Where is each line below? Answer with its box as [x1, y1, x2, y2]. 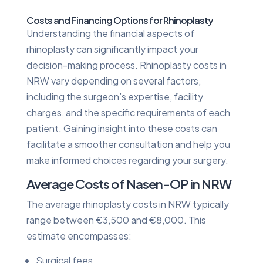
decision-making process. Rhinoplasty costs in [26, 58, 227, 71]
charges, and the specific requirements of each [26, 106, 230, 119]
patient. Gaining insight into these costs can [26, 122, 217, 134]
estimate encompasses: [26, 229, 131, 242]
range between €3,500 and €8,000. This [26, 213, 206, 226]
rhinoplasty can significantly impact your [26, 42, 198, 55]
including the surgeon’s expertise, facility [26, 90, 203, 103]
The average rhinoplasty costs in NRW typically [26, 197, 229, 210]
